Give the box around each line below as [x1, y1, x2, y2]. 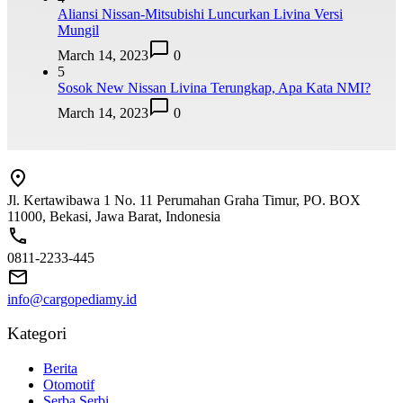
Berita [43, 361, 77, 377]
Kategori [7, 324, 67, 344]
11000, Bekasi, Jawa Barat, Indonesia [7, 208, 220, 224]
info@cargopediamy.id [7, 291, 137, 307]
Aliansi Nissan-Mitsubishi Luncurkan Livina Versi [58, 6, 343, 22]
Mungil [58, 22, 99, 39]
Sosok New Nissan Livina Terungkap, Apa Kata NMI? [58, 80, 371, 96]
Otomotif [43, 377, 94, 393]
